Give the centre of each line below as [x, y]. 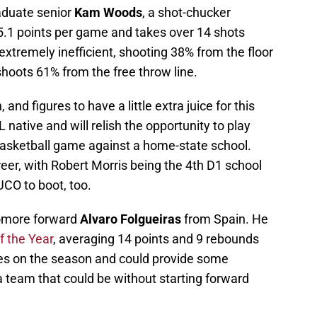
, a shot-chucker [186, 13]
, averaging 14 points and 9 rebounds [156, 239]
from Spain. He [225, 219]
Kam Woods [108, 13]
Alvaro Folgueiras [131, 219]
